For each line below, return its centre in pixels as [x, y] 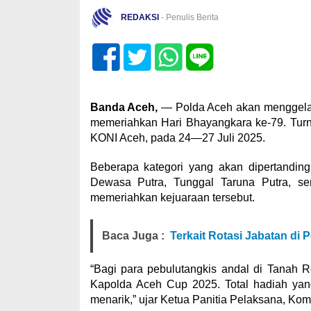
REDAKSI [140, 18]
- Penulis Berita [188, 18]
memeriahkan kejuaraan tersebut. [172, 197]
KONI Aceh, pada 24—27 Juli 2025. [177, 138]
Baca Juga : [133, 236]
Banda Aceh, [125, 107]
